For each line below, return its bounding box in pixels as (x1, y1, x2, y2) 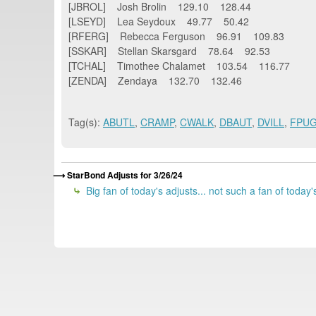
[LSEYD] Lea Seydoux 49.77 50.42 (68, 13, 249, 28)
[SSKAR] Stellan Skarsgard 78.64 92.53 (68, 43, 270, 58)
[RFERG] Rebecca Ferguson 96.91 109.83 (68, 28, 284, 43)
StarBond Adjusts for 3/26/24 (67, 169, 183, 182)
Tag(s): (68, 114, 103, 129)
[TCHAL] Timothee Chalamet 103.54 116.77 (68, 58, 290, 73)
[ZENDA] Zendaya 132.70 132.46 (68, 73, 242, 87)
